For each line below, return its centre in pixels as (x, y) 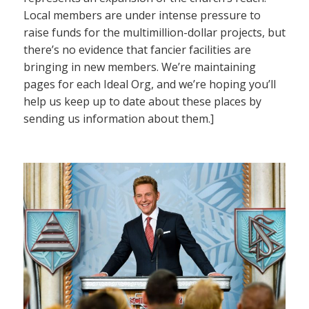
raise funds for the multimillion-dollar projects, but (154, 32)
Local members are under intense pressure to (142, 15)
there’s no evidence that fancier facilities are (137, 49)
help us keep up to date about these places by (142, 101)
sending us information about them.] (119, 118)
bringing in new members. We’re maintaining (140, 67)
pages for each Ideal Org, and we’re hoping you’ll (150, 84)
